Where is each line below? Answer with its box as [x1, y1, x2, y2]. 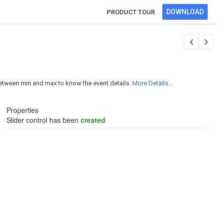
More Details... [132, 79, 173, 87]
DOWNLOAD [166, 8, 204, 16]
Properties [6, 105, 38, 115]
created [80, 115, 106, 125]
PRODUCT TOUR [107, 8, 155, 16]
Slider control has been [6, 115, 80, 125]
